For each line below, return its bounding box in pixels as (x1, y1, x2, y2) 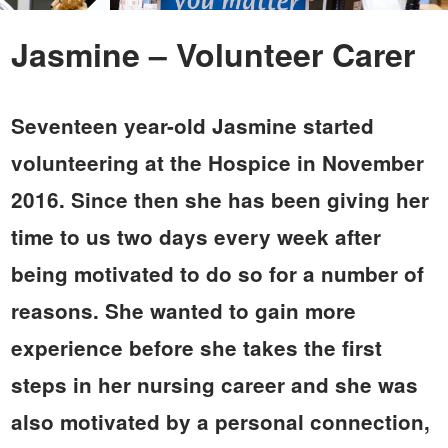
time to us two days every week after (10, 221, 381, 251)
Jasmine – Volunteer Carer (10, 31, 415, 77)
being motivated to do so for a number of (10, 258, 424, 288)
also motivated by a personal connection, (10, 406, 430, 436)
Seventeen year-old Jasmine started (10, 110, 374, 140)
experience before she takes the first (10, 332, 382, 362)
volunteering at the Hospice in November (10, 147, 424, 177)
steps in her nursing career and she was (10, 369, 418, 399)
